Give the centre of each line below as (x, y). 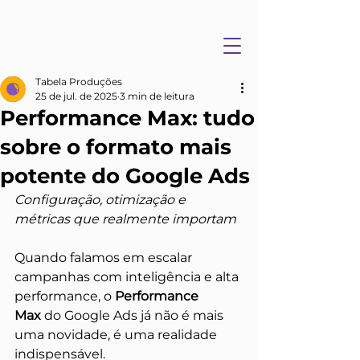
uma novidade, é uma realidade (117, 335)
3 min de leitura (157, 96)
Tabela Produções (79, 82)
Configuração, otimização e (102, 200)
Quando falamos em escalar (105, 258)
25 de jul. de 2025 (76, 96)
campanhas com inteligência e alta (128, 277)
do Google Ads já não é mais (134, 315)
